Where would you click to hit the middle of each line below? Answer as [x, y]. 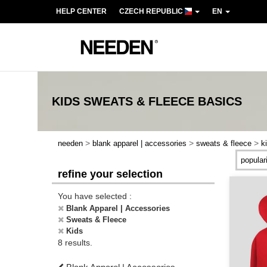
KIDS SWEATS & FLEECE [123, 101]
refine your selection [110, 174]
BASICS [220, 101]
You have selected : [95, 196]
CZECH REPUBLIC [152, 11]
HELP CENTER [81, 11]
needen [70, 143]
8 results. [75, 243]
